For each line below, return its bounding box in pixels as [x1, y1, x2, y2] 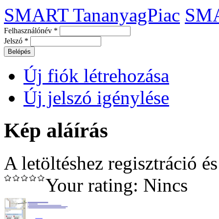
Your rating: [45, 174, 143, 196]
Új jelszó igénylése [23, 87, 169, 108]
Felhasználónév [4, 26, 54, 35]
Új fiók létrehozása [23, 65, 169, 86]
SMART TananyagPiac [4, 4, 180, 25]
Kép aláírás [4, 118, 108, 142]
